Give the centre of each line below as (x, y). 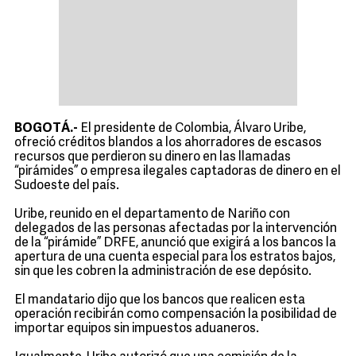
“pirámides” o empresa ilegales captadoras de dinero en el (178, 172)
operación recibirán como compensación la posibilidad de (176, 315)
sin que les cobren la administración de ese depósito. (164, 272)
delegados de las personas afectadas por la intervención (176, 229)
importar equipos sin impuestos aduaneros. (138, 329)
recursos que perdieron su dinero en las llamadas (153, 157)
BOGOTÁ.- (47, 129)
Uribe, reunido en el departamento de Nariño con (152, 215)
